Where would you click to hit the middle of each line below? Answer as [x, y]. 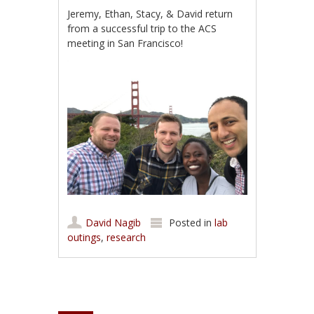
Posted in [192, 223]
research [127, 238]
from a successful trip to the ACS [142, 28]
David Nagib [114, 223]
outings [84, 238]
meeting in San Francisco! [125, 43]
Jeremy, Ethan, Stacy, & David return [150, 13]
